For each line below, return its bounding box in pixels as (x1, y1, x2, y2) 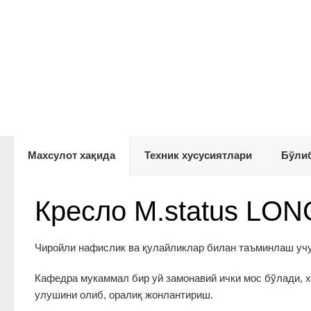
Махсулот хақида (28, 149, 115, 161)
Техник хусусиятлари (144, 149, 252, 161)
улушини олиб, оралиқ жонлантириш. (35, 289, 213, 301)
